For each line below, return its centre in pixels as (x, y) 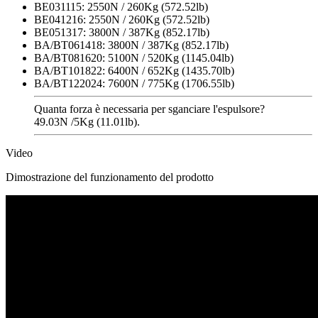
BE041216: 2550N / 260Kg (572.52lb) (122, 19)
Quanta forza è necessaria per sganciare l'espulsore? (149, 109)
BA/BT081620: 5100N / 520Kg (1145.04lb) (134, 57)
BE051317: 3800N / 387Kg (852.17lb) (122, 32)
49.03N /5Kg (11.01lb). (87, 121)
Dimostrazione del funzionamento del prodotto (110, 177)
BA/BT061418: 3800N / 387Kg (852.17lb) (131, 45)
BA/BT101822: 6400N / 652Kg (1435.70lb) (134, 70)
